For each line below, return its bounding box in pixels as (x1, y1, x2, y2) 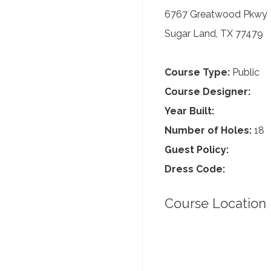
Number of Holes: (165, 125, 252, 136)
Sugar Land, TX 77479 (165, 28, 263, 39)
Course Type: (165, 67, 230, 78)
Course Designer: (165, 86, 250, 97)
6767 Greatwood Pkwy (165, 8, 267, 20)
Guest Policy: (165, 144, 229, 155)
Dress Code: (165, 163, 225, 175)
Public (230, 67, 260, 78)
